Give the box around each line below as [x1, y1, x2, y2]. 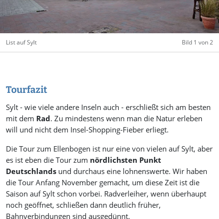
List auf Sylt [6, 38, 37, 47]
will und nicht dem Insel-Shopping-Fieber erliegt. [6, 125, 169, 135]
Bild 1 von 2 [182, 38, 213, 47]
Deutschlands [6, 166, 56, 177]
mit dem [6, 113, 36, 124]
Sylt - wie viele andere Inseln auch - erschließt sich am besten [6, 102, 211, 113]
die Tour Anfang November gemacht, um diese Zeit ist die [6, 177, 199, 188]
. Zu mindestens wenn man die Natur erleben [50, 113, 202, 124]
